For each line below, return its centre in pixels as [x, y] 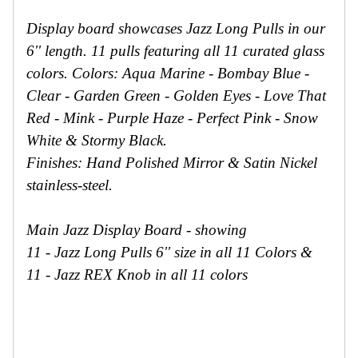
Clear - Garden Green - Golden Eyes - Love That [176, 95]
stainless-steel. [70, 185]
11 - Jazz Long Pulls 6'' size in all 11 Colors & [169, 252]
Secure [71, 8]
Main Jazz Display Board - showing [137, 229]
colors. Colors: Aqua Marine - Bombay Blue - [168, 73]
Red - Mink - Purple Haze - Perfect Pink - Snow [172, 117]
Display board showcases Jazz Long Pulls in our [176, 28]
